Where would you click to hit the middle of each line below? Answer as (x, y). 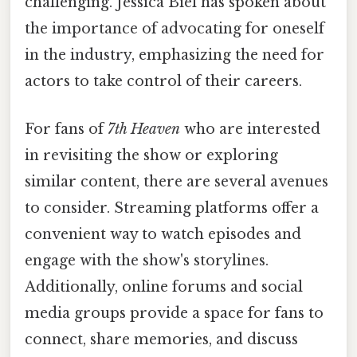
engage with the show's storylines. (147, 260)
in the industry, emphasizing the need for (175, 55)
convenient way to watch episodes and (163, 234)
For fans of (66, 129)
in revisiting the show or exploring (151, 155)
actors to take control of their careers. (163, 82)
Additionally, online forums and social (164, 286)
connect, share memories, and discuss (161, 339)
